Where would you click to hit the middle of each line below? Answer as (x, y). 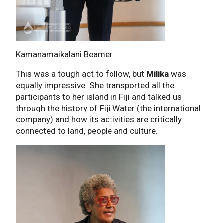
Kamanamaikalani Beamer (64, 55)
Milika (158, 74)
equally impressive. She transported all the (95, 85)
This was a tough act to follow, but (81, 74)
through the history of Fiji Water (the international (108, 108)
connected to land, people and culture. (87, 131)
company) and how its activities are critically (99, 120)
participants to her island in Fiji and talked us (99, 97)
